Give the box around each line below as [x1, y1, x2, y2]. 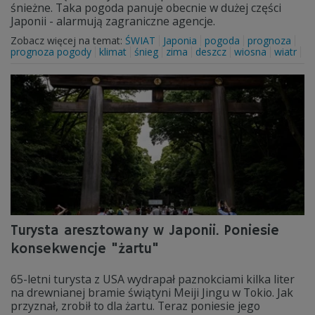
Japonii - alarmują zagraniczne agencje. [11, 13, 218, 29]
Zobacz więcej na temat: [11, 34, 125, 47]
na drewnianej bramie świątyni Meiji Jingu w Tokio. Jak [11, 285, 293, 300]
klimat [99, 45, 127, 58]
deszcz [195, 45, 226, 58]
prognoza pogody [11, 45, 91, 58]
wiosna [234, 45, 266, 58]
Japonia [163, 34, 197, 47]
